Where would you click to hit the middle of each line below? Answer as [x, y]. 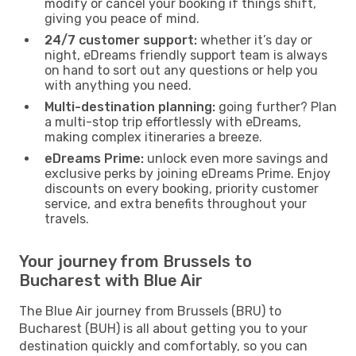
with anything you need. [118, 85]
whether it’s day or [255, 40]
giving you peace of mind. [122, 18]
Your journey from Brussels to [135, 261]
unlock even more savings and [236, 158]
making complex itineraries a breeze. [153, 137]
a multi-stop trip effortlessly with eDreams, [173, 122]
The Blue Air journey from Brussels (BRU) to [150, 311]
